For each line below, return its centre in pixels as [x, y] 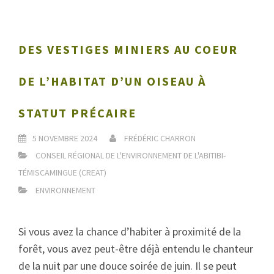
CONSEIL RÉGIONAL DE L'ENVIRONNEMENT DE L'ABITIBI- [131, 155]
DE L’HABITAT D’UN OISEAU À [112, 81]
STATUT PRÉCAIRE [77, 113]
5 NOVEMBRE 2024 [67, 138]
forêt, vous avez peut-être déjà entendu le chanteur [136, 249]
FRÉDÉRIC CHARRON [160, 138]
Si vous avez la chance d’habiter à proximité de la [130, 231]
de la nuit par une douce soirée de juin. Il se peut [128, 266]
